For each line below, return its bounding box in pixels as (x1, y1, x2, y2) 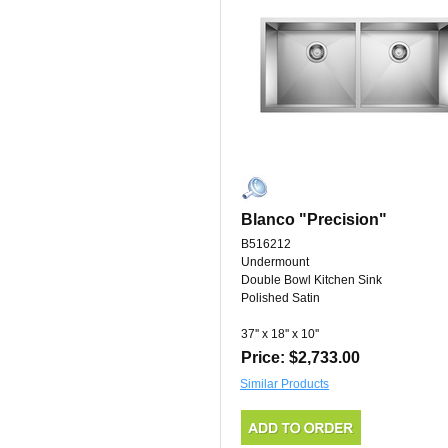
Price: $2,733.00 (241, 349, 360, 367)
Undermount (241, 255, 309, 270)
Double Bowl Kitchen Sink (241, 273, 382, 288)
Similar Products (240, 377, 329, 392)
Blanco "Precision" (241, 211, 387, 229)
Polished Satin (241, 291, 320, 306)
